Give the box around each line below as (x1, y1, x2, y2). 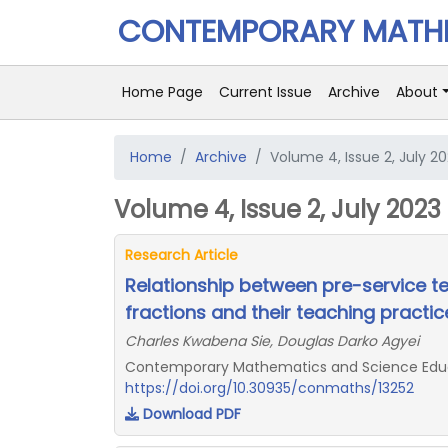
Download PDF (139, 404, 241, 424)
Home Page (122, 82, 203, 102)
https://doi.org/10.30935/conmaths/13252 (125, 378, 414, 398)
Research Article (125, 245, 238, 265)
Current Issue (219, 82, 312, 102)
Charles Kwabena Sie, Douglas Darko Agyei (125, 331, 419, 351)
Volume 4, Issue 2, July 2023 (114, 193, 441, 226)
